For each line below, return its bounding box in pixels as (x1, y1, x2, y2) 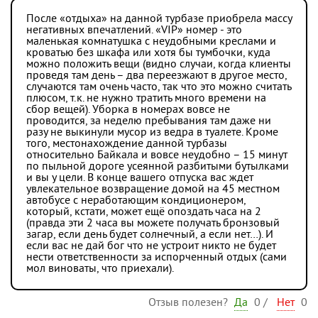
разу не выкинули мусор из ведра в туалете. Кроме (26, 126, 278, 140)
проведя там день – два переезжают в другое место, (26, 69, 287, 83)
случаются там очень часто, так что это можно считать (26, 80, 291, 94)
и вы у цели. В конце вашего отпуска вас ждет (26, 171, 253, 185)
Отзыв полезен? (148, 296, 231, 310)
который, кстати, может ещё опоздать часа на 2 (26, 205, 261, 219)
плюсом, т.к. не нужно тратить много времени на (26, 92, 266, 106)
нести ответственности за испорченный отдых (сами (26, 251, 287, 265)
